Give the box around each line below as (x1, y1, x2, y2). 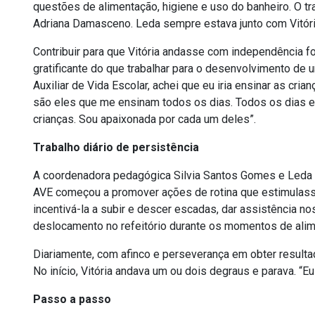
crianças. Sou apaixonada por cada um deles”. (33, 112, 256, 127)
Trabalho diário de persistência (33, 141, 199, 155)
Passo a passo (33, 292, 111, 307)
